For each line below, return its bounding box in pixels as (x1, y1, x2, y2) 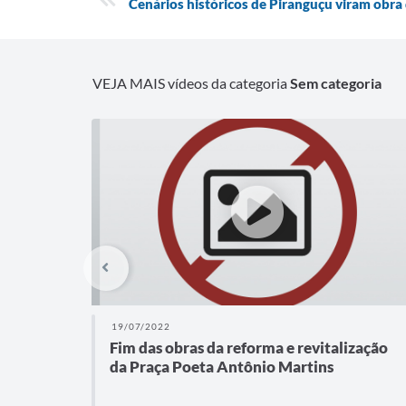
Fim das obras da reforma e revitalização (109, 338, 388, 358)
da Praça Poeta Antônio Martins (109, 357, 333, 377)
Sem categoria (290, 74, 382, 92)
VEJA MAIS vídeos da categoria (92, 74, 290, 92)
